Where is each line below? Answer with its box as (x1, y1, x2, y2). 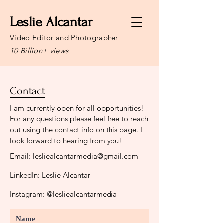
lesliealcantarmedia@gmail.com (33, 151, 138, 161)
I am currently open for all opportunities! (10, 103, 144, 112)
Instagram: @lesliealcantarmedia (10, 189, 117, 199)
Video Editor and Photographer (10, 33, 118, 42)
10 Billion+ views (10, 46, 69, 55)
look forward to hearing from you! (10, 136, 122, 145)
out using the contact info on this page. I (10, 125, 142, 134)
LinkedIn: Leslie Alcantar (10, 170, 90, 180)
